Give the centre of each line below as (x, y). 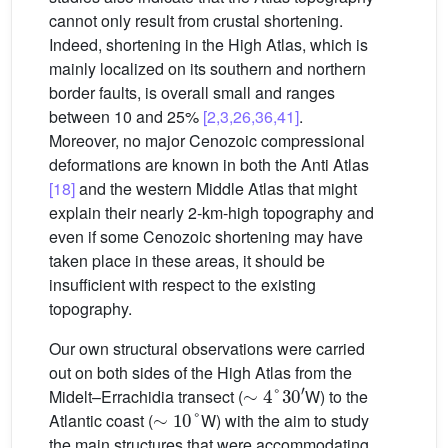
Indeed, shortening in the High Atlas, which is (208, 44)
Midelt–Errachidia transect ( (146, 396)
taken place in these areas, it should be (187, 260)
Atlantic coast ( (101, 420)
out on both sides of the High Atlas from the (200, 372)
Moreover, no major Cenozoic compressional (207, 140)
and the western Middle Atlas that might (216, 188)
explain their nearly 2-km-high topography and (211, 212)
